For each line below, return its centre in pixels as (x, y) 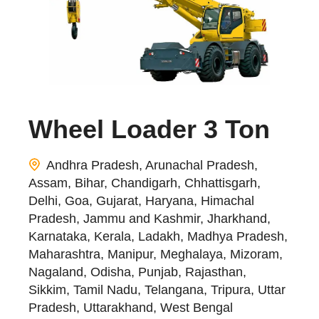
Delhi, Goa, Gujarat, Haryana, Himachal (141, 200)
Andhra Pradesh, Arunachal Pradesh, (151, 165)
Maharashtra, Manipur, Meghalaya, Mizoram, (156, 254)
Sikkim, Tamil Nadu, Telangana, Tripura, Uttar (157, 289)
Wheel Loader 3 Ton (149, 129)
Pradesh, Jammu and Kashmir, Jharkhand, (150, 218)
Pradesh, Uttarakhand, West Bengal (131, 307)
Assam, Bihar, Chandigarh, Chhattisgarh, (145, 183)
